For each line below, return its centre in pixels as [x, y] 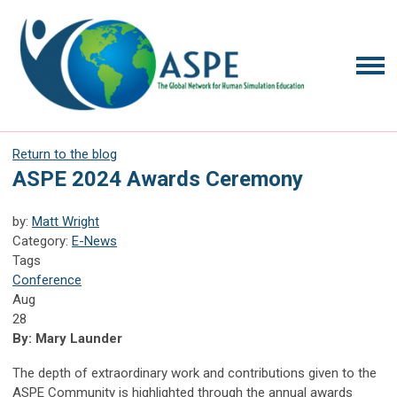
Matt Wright [66, 221]
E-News [94, 241]
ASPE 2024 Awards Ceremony [164, 179]
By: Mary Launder [67, 338]
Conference [47, 280]
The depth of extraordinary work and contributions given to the [195, 373]
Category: [42, 241]
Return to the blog [65, 154]
